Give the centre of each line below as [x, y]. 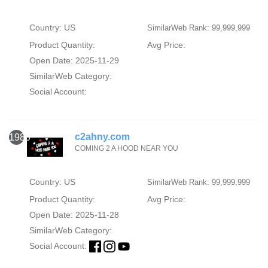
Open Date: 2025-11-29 [74, 61]
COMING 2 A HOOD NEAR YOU [127, 148]
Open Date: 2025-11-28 [74, 214]
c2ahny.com [102, 136]
